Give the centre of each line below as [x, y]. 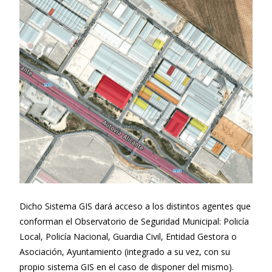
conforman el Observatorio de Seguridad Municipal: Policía [134, 221]
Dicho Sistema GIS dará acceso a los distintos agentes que [135, 206]
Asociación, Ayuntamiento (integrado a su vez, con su [125, 251]
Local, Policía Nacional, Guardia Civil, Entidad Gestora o [128, 236]
